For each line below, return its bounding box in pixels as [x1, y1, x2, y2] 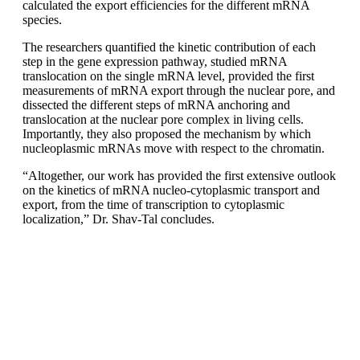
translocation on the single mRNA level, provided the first [22, 68, 314, 83]
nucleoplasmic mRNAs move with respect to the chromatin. [22, 141, 325, 155]
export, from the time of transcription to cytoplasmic [22, 197, 284, 211]
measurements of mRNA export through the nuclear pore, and [22, 83, 335, 97]
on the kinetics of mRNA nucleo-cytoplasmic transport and [22, 182, 320, 197]
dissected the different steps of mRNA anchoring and [22, 97, 290, 112]
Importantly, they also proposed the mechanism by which [22, 126, 311, 141]
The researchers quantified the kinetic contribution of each [22, 39, 316, 54]
